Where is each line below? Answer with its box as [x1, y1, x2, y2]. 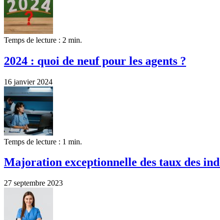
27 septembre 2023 [4, 179, 63, 188]
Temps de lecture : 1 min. [4, 137, 82, 146]
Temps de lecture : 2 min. [4, 35, 82, 44]
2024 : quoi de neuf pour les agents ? [4, 54, 186, 67]
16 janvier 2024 [4, 77, 53, 86]
